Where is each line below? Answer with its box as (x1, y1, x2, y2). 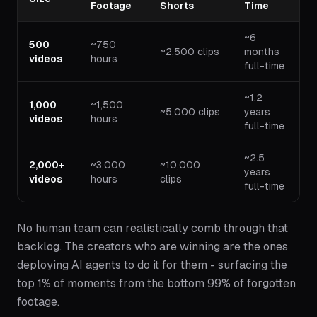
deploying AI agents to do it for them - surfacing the (17, 258, 287, 272)
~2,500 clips (160, 46, 219, 57)
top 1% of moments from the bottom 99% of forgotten (17, 277, 296, 290)
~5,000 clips (160, 106, 220, 117)
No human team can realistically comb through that (17, 221, 288, 235)
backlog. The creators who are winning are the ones (17, 240, 288, 253)
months (244, 46, 279, 57)
